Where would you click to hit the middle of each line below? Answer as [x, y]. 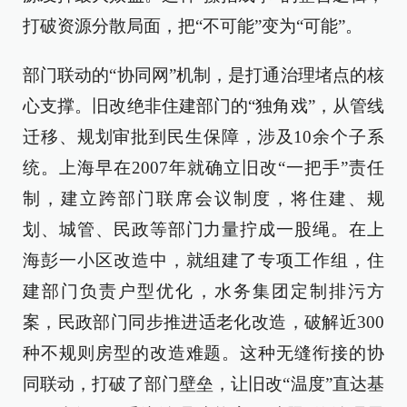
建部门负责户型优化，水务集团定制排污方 [203, 291]
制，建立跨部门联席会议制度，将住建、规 [203, 199]
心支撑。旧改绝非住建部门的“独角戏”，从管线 [203, 106]
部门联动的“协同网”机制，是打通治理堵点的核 [203, 75]
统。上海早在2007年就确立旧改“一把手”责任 [203, 168]
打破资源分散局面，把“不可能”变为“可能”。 [193, 26]
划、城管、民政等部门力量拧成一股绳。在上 [203, 229]
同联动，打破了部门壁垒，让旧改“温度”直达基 [203, 384]
